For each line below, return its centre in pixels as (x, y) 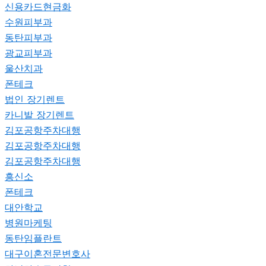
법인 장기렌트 (35, 99)
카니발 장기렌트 (39, 114)
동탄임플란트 (33, 238)
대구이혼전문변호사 (47, 253)
